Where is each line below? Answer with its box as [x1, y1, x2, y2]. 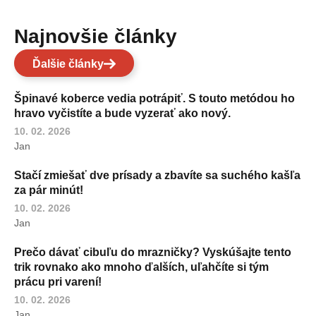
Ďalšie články [32, 58, 104, 71]
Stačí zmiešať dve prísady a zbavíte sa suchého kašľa [14, 169, 300, 182]
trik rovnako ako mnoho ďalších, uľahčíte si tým [14, 261, 269, 274]
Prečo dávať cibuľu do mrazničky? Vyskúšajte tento [14, 246, 291, 259]
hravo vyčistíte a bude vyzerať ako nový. [14, 107, 231, 120]
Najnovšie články [28, 25, 177, 48]
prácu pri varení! [14, 276, 102, 288]
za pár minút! [14, 184, 83, 197]
